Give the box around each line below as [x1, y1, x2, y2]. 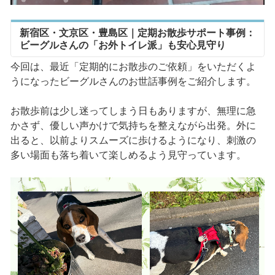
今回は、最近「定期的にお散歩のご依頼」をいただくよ [10, 61, 256, 72]
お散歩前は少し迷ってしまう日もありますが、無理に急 [10, 105, 256, 116]
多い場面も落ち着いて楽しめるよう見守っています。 [10, 149, 246, 160]
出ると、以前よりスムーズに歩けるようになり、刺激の [10, 134, 256, 145]
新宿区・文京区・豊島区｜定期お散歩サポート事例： [19, 27, 255, 38]
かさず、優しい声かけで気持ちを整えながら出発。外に [10, 120, 256, 131]
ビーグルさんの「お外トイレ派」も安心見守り [19, 39, 226, 50]
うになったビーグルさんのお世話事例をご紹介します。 [10, 76, 256, 87]
